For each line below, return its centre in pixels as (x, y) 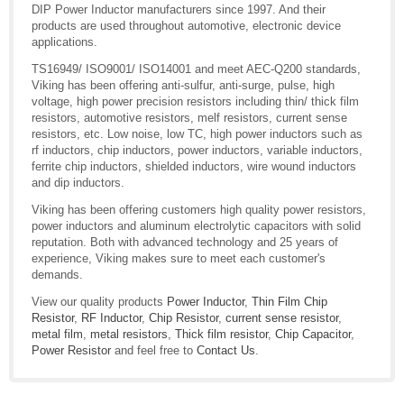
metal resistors (129, 334)
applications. (64, 41)
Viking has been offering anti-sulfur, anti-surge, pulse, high (183, 85)
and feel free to (154, 350)
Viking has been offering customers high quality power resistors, (199, 209)
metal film (57, 334)
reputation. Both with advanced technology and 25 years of (185, 242)
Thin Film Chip (289, 301)
